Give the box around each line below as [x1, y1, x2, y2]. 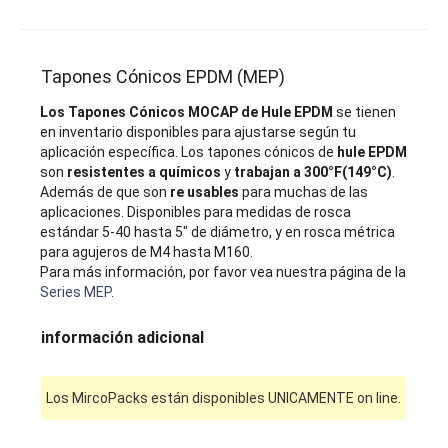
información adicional [41, 328, 205, 347]
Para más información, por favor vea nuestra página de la [40, 264, 407, 280]
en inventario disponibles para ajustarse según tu [40, 124, 357, 140]
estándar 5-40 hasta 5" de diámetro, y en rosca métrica [40, 224, 396, 240]
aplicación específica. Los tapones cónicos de [40, 144, 338, 160]
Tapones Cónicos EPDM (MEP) [41, 66, 286, 87]
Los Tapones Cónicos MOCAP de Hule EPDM [40, 104, 334, 120]
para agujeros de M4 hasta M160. [40, 244, 254, 260]
